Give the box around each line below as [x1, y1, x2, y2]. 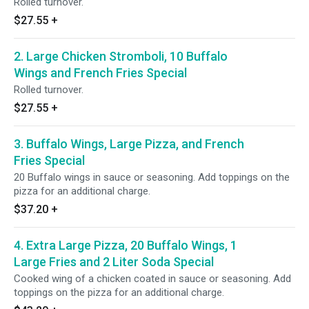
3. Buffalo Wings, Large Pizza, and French [14, 137, 244, 151]
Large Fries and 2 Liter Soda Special [14, 255, 214, 269]
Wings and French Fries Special [14, 66, 187, 80]
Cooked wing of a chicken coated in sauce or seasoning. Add [14, 272, 291, 285]
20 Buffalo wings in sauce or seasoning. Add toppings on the [14, 171, 290, 183]
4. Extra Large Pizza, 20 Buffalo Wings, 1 [14, 238, 237, 252]
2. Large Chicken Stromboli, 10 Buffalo [14, 49, 228, 63]
